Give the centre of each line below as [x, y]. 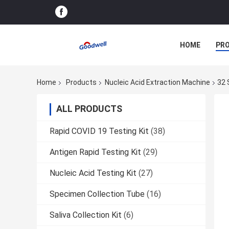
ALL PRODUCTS [89, 109]
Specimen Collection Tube [97, 194]
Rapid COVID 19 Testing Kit [99, 131]
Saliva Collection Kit [86, 215]
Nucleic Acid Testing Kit [93, 173]
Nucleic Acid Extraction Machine [157, 83]
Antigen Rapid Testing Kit [95, 152]
